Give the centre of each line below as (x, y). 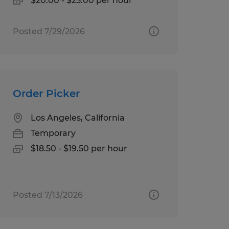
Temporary (53, 133)
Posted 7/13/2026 (48, 195)
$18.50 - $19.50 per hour (79, 148)
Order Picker (46, 93)
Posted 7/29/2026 (49, 31)
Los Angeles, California (77, 118)
